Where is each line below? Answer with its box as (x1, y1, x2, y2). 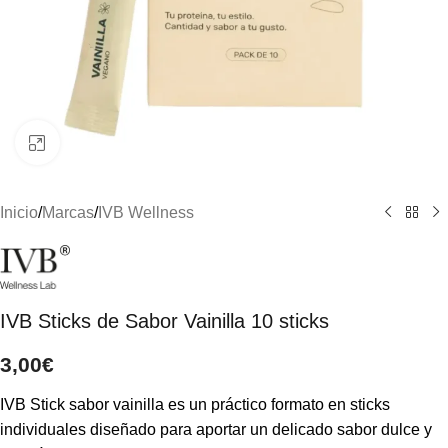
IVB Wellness (98, 204, 194, 221)
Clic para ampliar (59, 134, 174, 151)
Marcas (42, 204, 94, 221)
